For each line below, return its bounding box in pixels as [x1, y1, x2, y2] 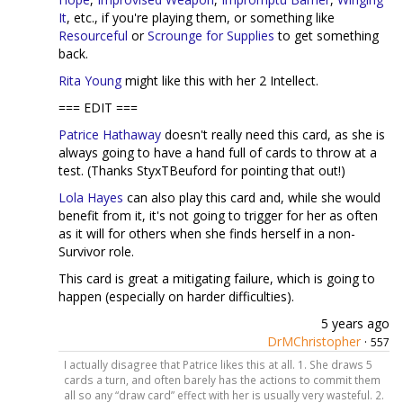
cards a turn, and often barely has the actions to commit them [63, 372, 381, 388]
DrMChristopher [267, 333, 361, 351]
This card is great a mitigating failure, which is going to [58, 270, 375, 288]
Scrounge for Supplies [148, 27, 274, 45]
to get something [274, 27, 379, 45]
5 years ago [321, 315, 390, 333]
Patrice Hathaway [58, 126, 161, 144]
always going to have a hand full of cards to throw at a [58, 144, 377, 162]
